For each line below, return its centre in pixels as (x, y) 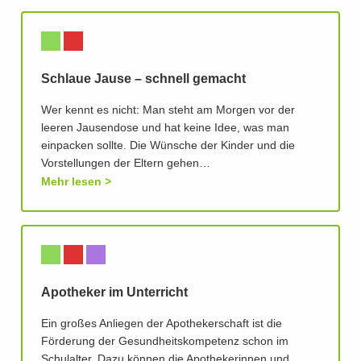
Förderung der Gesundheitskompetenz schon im (165, 342)
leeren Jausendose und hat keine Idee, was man (165, 129)
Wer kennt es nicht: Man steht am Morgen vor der (168, 111)
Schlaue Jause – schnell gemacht (143, 79)
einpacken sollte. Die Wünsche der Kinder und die (168, 146)
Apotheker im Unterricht (114, 293)
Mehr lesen (71, 182)
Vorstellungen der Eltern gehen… (126, 164)
